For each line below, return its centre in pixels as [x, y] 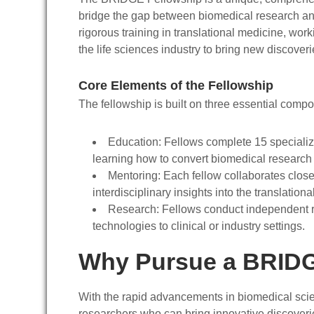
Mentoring [133, 176]
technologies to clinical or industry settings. [199, 226]
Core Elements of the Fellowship [176, 86]
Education [133, 142]
